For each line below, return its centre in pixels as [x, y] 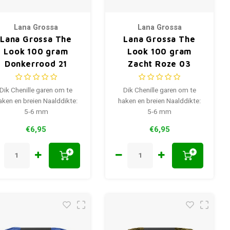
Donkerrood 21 [36, 64]
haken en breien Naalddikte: [159, 101]
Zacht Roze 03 [159, 64]
